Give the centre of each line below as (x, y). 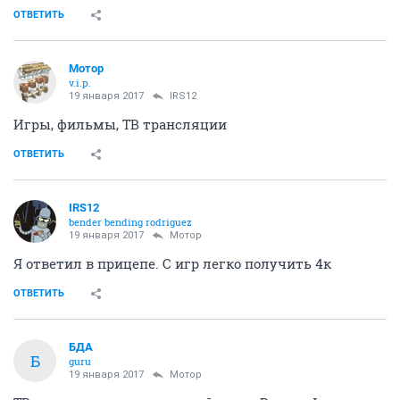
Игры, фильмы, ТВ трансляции (120, 125)
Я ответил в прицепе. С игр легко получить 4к (172, 264)
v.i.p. (80, 83)
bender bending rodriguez (130, 222)
